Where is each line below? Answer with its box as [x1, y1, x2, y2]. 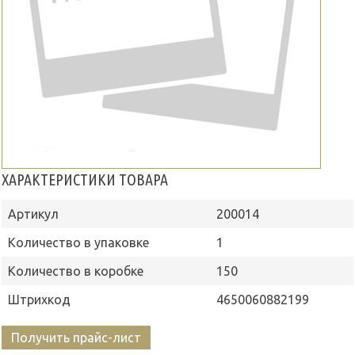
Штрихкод [8, 292, 71, 307]
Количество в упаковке [8, 235, 149, 250]
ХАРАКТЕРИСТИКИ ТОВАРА [2, 170, 168, 189]
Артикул [8, 206, 59, 221]
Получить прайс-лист [11, 330, 141, 345]
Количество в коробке [8, 263, 143, 278]
